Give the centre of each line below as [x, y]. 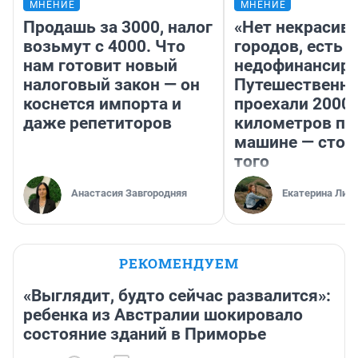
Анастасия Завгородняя [129, 193]
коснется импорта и [102, 104]
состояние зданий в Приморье [145, 334]
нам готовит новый [100, 66]
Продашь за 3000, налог [118, 28]
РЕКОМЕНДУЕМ [179, 264]
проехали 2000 [292, 104]
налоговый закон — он [111, 85]
